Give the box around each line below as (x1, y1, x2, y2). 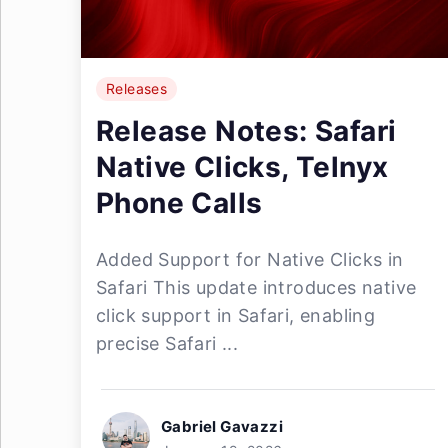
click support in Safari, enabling (96, 305, 376, 326)
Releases (106, 80, 168, 97)
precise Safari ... (96, 333, 239, 354)
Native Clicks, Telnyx (96, 150, 389, 184)
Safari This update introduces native (96, 277, 417, 298)
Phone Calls (96, 186, 263, 220)
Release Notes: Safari (96, 114, 397, 148)
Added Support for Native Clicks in (96, 249, 404, 270)
